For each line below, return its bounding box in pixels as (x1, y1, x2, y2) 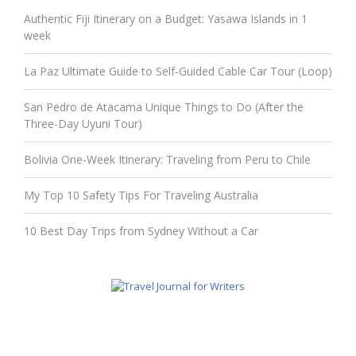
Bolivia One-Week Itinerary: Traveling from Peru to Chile (24, 151, 311, 167)
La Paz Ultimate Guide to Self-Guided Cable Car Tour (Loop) (24, 63, 332, 79)
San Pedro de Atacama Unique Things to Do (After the (24, 99, 304, 114)
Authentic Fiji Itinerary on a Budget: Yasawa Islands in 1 (24, 10, 308, 26)
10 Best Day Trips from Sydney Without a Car (24, 222, 258, 238)
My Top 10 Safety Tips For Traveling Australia (24, 187, 258, 203)
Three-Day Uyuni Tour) (24, 115, 142, 131)
